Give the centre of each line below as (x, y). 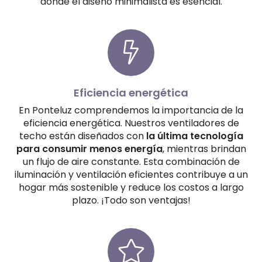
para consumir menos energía (89, 149)
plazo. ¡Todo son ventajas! (131, 200)
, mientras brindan (204, 149)
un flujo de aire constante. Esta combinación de (131, 161)
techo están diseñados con (82, 136)
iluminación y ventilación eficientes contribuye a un (131, 174)
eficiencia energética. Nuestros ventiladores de (131, 123)
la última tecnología (194, 136)
